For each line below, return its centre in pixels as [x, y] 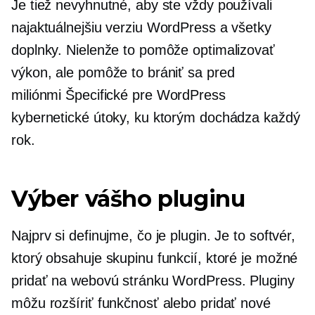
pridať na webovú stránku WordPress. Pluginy [153, 281]
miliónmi [39, 95]
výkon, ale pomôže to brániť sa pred [123, 72]
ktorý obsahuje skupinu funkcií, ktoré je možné [155, 258]
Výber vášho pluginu [128, 199]
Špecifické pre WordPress [146, 95]
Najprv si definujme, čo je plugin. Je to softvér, [154, 236]
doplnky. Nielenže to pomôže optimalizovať [143, 50]
